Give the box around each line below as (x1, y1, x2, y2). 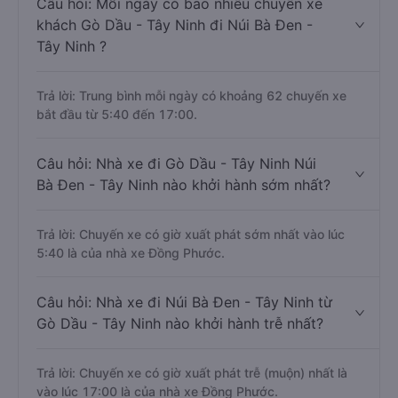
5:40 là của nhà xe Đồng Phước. (36, 245, 225, 260)
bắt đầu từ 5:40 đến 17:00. (36, 107, 197, 122)
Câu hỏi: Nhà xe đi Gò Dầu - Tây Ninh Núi (36, 155, 316, 172)
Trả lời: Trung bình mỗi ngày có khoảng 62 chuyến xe (36, 88, 346, 103)
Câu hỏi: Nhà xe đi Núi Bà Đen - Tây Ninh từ (36, 293, 332, 311)
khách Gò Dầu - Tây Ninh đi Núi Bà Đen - (36, 16, 313, 34)
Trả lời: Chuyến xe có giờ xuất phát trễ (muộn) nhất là (36, 365, 347, 380)
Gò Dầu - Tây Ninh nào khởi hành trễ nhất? (36, 314, 323, 332)
